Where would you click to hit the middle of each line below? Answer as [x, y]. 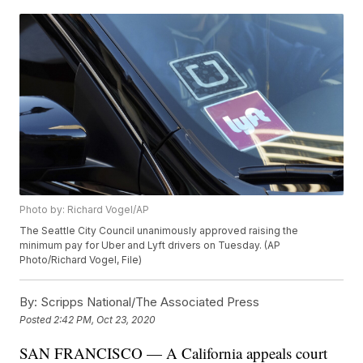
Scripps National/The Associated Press [149, 302]
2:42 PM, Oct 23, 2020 [105, 319]
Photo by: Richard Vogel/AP [85, 210]
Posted [37, 319]
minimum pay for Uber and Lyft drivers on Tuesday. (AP [150, 246]
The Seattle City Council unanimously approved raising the [159, 231]
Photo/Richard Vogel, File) [81, 260]
